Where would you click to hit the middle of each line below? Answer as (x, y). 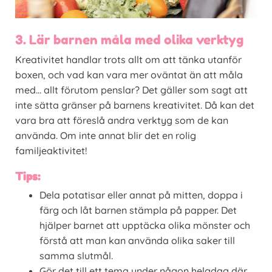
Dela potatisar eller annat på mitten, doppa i (141, 195)
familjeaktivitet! (52, 151)
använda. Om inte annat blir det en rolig (106, 136)
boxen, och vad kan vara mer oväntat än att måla (129, 75)
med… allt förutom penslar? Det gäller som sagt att (131, 90)
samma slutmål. (76, 256)
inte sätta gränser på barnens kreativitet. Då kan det (135, 105)
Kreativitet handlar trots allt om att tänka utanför (128, 60)
